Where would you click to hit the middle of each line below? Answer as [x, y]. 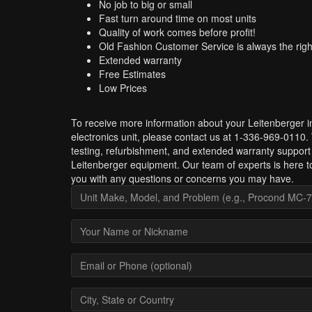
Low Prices [123, 88]
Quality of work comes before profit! [177, 32]
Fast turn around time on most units [178, 18]
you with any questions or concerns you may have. [182, 178]
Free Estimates [132, 74]
